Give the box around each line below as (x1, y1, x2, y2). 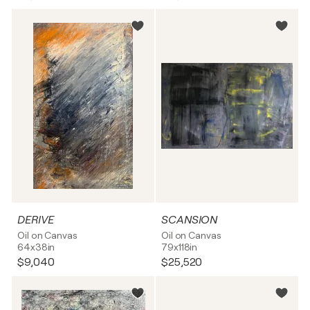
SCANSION (161, 214, 218, 226)
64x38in (17, 241, 55, 253)
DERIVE (17, 214, 54, 226)
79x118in (161, 241, 198, 253)
